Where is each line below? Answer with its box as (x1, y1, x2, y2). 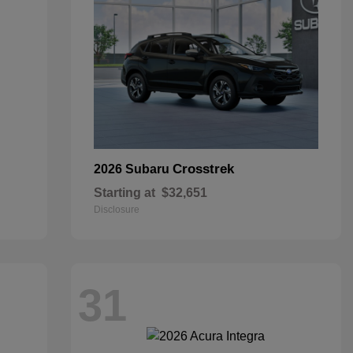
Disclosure (93, 204, 139, 215)
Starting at (93, 186, 155, 199)
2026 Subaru (93, 162, 173, 176)
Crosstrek (172, 162, 234, 176)
